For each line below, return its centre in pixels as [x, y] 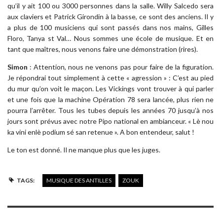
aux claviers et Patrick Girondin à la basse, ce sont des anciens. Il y [110, 16]
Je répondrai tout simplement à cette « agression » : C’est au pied [110, 77]
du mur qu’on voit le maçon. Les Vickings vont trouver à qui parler [110, 88]
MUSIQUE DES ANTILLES [79, 180]
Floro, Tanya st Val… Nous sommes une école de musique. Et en [110, 38]
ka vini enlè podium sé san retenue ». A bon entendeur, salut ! [101, 132]
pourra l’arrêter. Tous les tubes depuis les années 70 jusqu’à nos [110, 110]
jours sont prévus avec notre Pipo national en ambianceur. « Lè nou [110, 121]
